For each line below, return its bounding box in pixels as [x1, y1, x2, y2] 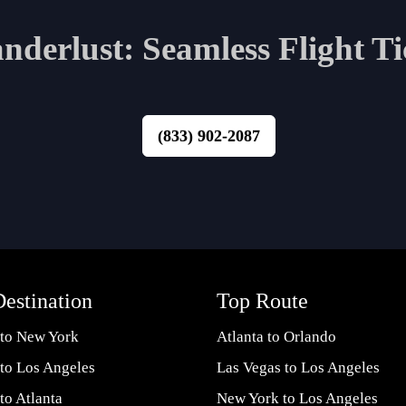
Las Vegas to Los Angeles [217, 359, 380, 377]
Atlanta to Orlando [217, 328, 336, 346]
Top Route [217, 289, 308, 314]
